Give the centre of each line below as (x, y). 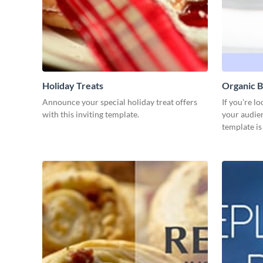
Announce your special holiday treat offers (120, 102)
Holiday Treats (73, 86)
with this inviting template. (91, 114)
